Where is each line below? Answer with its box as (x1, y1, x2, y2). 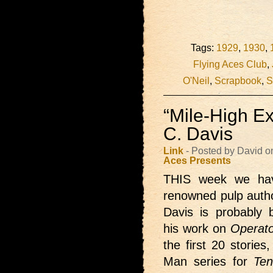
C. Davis (163, 124, 233, 144)
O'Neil (183, 75, 210, 87)
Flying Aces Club (193, 58, 267, 70)
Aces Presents (163, 155, 231, 166)
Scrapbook (214, 75, 261, 87)
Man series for (163, 255, 254, 269)
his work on (163, 222, 231, 236)
